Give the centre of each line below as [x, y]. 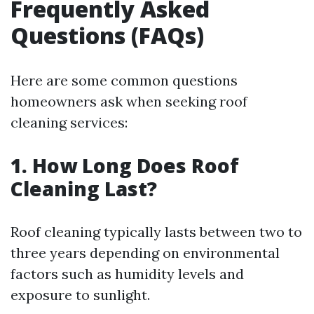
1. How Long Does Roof [125, 165]
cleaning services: [69, 122]
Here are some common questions [124, 80]
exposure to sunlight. [80, 295]
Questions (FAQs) [107, 35]
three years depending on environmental [145, 253]
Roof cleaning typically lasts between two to [156, 232]
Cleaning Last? [84, 189]
